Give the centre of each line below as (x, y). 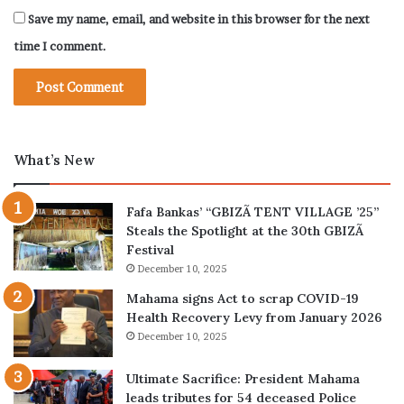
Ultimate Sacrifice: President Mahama (243, 378)
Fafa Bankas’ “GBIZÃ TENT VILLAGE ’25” (252, 211)
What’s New (54, 160)
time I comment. (60, 46)
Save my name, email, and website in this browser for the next (199, 18)
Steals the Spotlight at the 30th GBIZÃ (245, 230)
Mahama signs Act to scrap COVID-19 (243, 298)
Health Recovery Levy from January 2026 (254, 317)
